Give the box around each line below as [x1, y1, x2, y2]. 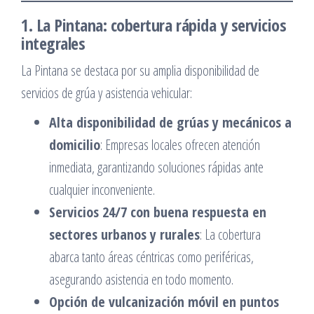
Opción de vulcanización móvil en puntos [49, 292, 279, 311]
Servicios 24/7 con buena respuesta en [49, 203, 266, 221]
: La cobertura [200, 225, 261, 244]
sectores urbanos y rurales [49, 225, 200, 244]
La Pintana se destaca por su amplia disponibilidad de [21, 61, 259, 80]
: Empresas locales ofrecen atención [100, 135, 260, 154]
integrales [21, 32, 86, 55]
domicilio [49, 135, 100, 154]
